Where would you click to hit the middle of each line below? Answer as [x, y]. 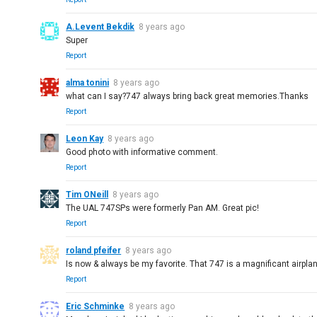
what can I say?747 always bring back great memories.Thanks [188, 96]
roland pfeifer [94, 250]
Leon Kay [85, 139]
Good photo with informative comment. [142, 152]
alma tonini [88, 83]
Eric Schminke [96, 306]
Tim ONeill [87, 195]
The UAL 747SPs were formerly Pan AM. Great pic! [163, 208]
